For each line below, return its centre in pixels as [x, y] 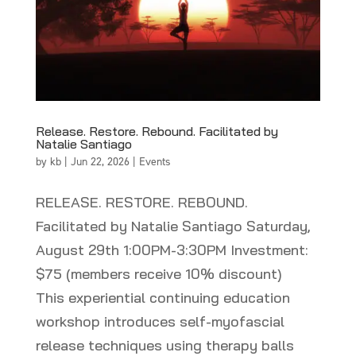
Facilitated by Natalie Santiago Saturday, [173, 226]
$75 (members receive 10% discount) [163, 273]
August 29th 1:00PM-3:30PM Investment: [172, 250]
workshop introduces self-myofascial [160, 321]
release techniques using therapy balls [164, 345]
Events [155, 161]
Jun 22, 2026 [100, 161]
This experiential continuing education [163, 297]
